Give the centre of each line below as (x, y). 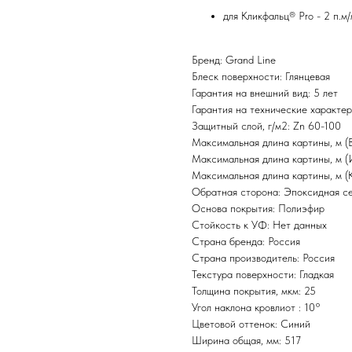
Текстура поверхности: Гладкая (263, 275)
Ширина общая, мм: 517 (246, 341)
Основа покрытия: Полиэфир (258, 209)
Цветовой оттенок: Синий (251, 324)
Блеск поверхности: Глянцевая (261, 77)
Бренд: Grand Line (234, 60)
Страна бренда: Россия (246, 242)
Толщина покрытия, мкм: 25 (254, 291)
